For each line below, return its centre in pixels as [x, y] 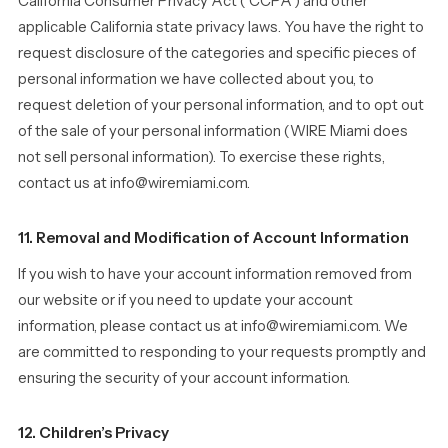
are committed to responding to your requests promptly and [222, 352]
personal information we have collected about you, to [196, 79]
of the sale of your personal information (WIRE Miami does [213, 131]
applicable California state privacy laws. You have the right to [221, 27]
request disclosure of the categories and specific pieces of [217, 53]
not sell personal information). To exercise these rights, [201, 157]
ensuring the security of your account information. [184, 378]
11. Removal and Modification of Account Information [213, 237]
